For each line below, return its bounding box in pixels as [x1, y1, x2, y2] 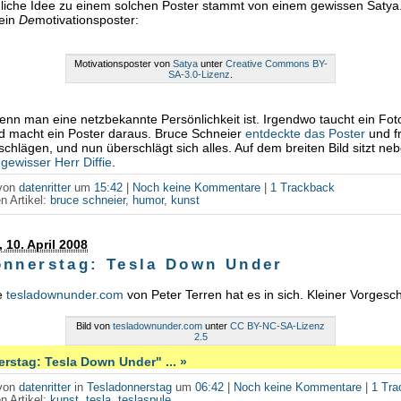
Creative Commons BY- [225, 58, 328, 70]
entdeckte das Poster [245, 126, 366, 141]
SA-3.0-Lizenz [168, 69, 230, 81]
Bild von [76, 320, 113, 331]
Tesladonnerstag [87, 380, 173, 394]
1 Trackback [270, 182, 336, 195]
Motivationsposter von [73, 58, 173, 70]
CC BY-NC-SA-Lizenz [230, 320, 325, 331]
